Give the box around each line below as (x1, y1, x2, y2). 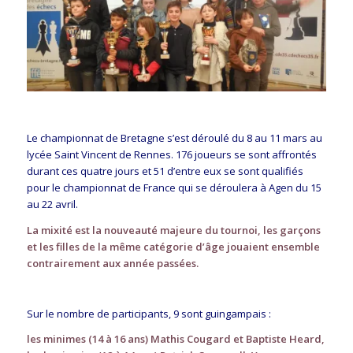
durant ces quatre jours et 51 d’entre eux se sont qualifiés (26, 164, 303, 179)
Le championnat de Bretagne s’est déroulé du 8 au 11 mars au (26, 131, 322, 146)
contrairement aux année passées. (26, 255, 199, 270)
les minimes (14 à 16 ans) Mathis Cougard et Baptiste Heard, (26, 331, 325, 346)
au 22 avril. (26, 197, 78, 212)
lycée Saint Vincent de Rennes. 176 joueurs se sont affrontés (26, 147, 317, 162)
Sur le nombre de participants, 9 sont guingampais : (26, 306, 271, 321)
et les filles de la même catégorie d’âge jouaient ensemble (26, 239, 320, 254)
